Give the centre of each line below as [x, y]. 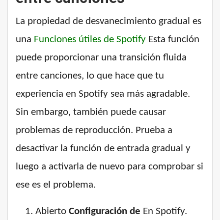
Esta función [173, 40]
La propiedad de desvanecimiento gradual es [109, 22]
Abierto [52, 212]
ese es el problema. [56, 185]
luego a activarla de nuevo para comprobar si [110, 167]
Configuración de [105, 212]
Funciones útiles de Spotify [90, 40]
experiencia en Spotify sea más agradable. [103, 94]
